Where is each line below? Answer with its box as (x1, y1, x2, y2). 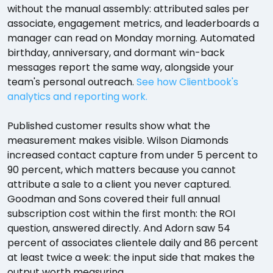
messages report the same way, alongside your (7, 60, 234, 74)
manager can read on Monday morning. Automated (7, 31, 255, 45)
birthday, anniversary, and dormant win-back (7, 46, 225, 60)
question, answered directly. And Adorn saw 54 (7, 221, 230, 235)
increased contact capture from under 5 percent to (7, 148, 258, 162)
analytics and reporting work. (7, 90, 147, 104)
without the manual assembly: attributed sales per (7, 2, 249, 16)
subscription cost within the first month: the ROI (7, 207, 235, 221)
